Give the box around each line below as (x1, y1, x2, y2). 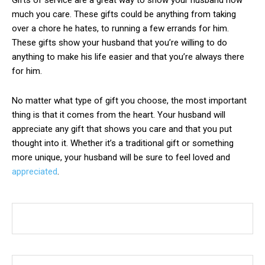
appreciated (12, 166, 57, 177)
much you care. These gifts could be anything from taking (12, 9, 236, 20)
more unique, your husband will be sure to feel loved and (12, 152, 230, 163)
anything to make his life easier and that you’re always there (12, 51, 244, 63)
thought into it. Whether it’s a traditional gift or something (12, 138, 234, 149)
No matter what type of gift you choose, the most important (12, 95, 247, 106)
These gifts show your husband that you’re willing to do (12, 37, 227, 49)
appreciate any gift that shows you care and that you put (12, 124, 232, 135)
